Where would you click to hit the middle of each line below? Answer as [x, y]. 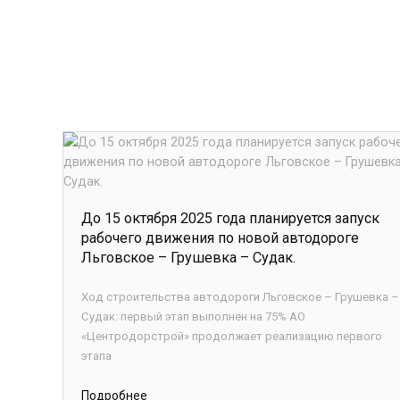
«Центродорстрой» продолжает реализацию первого [232, 336]
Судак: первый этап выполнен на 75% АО [193, 317]
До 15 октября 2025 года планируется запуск [230, 218]
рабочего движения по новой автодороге [220, 238]
